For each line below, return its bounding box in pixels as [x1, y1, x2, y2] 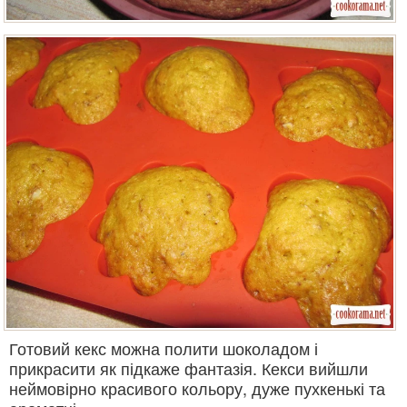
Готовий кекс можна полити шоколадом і [9, 335, 318, 360]
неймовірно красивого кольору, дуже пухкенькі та [9, 375, 385, 400]
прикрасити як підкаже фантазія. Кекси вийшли [9, 355, 368, 380]
